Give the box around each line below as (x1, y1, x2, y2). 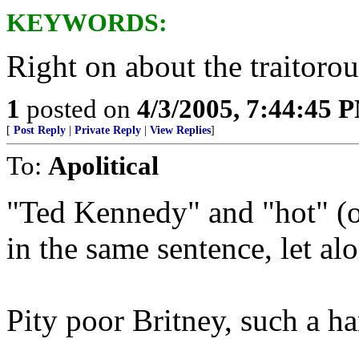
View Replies (150, 124, 211, 136)
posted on (20, 94, 137, 123)
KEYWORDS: (6, 9, 167, 37)
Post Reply (14, 124, 66, 136)
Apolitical (48, 151, 159, 180)
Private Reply (75, 124, 141, 136)
